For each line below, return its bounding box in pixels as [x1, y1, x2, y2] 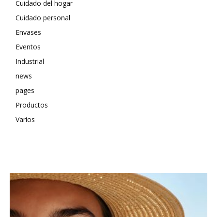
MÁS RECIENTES [15, 148, 74, 157]
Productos [15, 100, 48, 109]
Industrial [15, 57, 44, 66]
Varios [15, 115, 35, 124]
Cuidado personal [15, 13, 70, 22]
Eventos [15, 42, 41, 51]
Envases [15, 28, 41, 37]
